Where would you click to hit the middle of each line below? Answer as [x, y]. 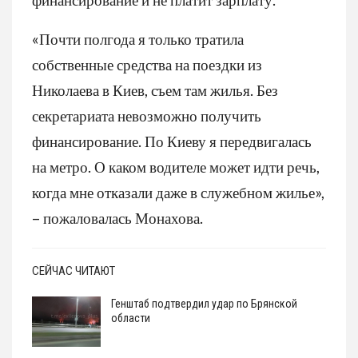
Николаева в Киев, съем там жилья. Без [155, 89]
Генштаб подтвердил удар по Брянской [204, 303]
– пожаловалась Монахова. [117, 217]
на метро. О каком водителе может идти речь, [176, 166]
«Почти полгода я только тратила [138, 38]
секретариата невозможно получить [147, 115]
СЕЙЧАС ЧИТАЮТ [74, 270]
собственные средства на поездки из [147, 64]
